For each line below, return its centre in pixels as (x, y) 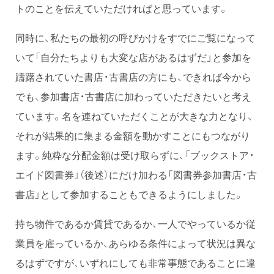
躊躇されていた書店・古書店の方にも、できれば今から (133, 76)
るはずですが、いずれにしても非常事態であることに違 (135, 262)
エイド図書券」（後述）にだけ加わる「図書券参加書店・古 (136, 174)
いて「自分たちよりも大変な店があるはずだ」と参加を (133, 57)
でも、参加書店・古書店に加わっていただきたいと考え (133, 96)
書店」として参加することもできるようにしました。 (129, 194)
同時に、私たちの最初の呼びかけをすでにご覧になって (135, 37)
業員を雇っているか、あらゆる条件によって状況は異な (135, 243)
